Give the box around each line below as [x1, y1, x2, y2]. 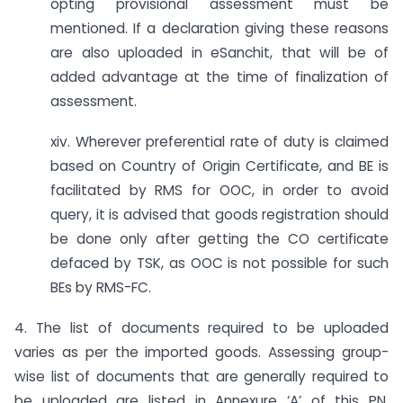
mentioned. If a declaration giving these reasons [50, 19, 389, 39]
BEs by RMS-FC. [50, 278, 151, 298]
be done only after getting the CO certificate [50, 229, 389, 249]
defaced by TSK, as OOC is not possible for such [50, 254, 389, 273]
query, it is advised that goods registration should [50, 205, 389, 225]
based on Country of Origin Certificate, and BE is [50, 157, 389, 176]
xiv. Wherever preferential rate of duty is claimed [50, 132, 389, 152]
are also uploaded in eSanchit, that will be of [50, 43, 389, 63]
